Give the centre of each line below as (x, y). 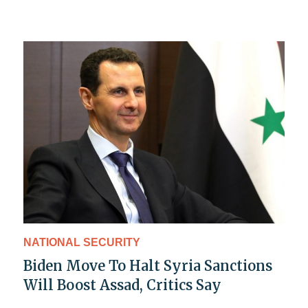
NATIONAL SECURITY (82, 242)
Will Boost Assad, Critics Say (122, 285)
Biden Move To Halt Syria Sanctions (148, 265)
